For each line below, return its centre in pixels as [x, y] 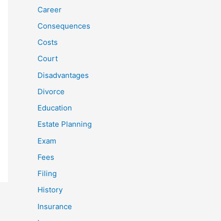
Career [50, 9]
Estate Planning [65, 124]
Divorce [51, 91]
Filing [47, 174]
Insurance [55, 206]
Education [55, 108]
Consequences [64, 26]
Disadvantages [63, 75]
